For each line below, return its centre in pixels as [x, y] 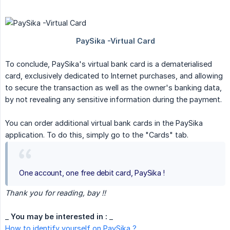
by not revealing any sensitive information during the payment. [113, 100]
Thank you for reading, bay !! [55, 193]
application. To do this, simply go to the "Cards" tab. [97, 135]
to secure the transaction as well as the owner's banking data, [113, 88]
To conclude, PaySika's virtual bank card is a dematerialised [109, 64]
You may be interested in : [59, 217]
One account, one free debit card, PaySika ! [92, 173]
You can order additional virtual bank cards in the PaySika [104, 123]
